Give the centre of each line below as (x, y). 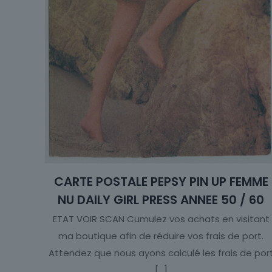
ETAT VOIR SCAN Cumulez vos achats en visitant (161, 219)
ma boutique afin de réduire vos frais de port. (161, 236)
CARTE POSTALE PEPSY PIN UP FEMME (161, 182)
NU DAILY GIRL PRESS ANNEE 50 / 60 (161, 200)
